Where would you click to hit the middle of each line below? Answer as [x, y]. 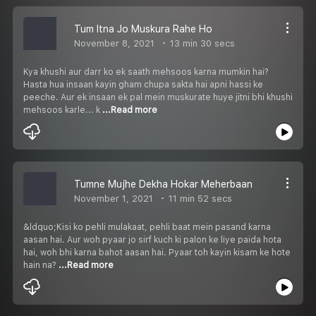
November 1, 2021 [114, 198]
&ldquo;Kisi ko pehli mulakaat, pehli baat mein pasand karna [147, 227]
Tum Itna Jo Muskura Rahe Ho [143, 29]
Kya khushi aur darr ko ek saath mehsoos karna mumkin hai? [146, 72]
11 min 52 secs [199, 198]
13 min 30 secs [201, 43]
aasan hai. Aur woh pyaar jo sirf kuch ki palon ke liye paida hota [152, 239]
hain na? [41, 265]
